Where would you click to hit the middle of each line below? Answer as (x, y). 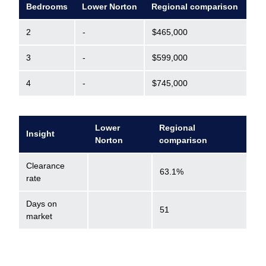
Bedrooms (47, 7)
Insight (40, 134)
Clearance (45, 166)
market (39, 216)
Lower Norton (110, 7)
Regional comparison (195, 7)
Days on (42, 204)
